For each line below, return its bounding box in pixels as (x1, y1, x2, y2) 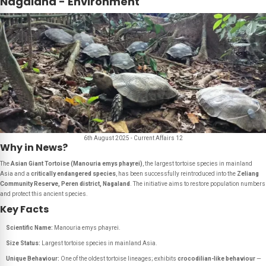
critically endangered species (31, 170, 116, 177)
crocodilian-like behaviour (178, 255, 255, 262)
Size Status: (6, 240, 40, 246)
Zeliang (237, 170, 259, 177)
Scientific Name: (6, 224, 53, 231)
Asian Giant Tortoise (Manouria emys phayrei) (11, 160, 142, 167)
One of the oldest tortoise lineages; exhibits (59, 255, 178, 262)
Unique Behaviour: (6, 255, 59, 262)
